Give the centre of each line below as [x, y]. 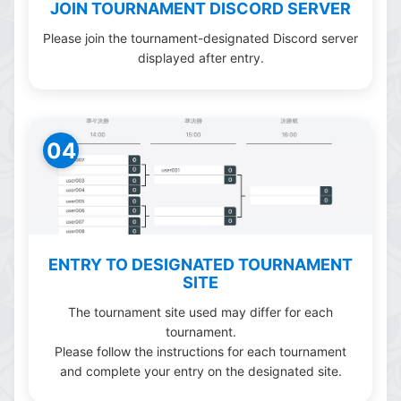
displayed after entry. [200, 58]
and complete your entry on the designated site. [200, 371]
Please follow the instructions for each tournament [200, 352]
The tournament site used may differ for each [200, 312]
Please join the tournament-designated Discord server [200, 38]
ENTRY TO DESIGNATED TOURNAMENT [200, 265]
